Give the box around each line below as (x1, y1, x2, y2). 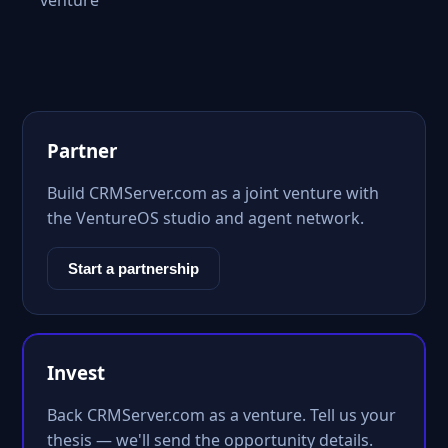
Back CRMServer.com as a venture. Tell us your (47, 404, 396, 426)
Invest (47, 360, 105, 385)
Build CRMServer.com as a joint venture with (47, 182, 379, 204)
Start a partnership (68, 260, 199, 277)
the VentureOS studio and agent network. (47, 207, 364, 229)
